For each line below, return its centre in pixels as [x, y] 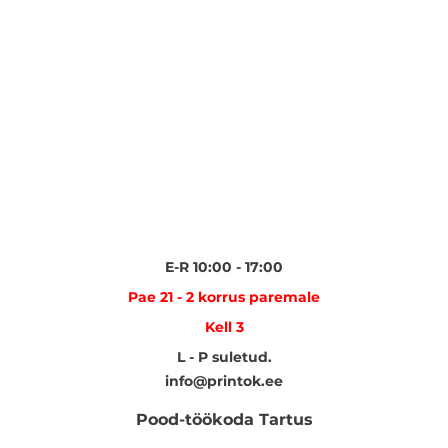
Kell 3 [224, 326]
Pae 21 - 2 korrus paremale [224, 296]
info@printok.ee [224, 380]
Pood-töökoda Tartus [224, 419]
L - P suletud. [224, 356]
